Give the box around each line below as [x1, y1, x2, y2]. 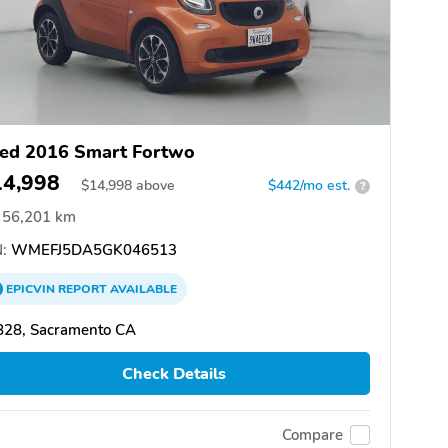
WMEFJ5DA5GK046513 [7, 240, 177, 261]
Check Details [121, 362, 226, 385]
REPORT [58, 281, 107, 298]
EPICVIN [6, 281, 58, 298]
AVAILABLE [107, 281, 177, 298]
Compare [282, 424, 343, 445]
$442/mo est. [268, 176, 350, 196]
